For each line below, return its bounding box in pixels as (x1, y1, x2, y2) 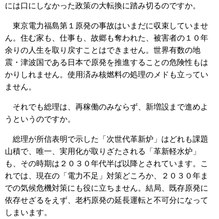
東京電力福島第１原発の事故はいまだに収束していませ (5, 21, 208, 30)
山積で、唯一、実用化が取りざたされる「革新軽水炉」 (5, 147, 200, 155)
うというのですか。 (5, 114, 75, 123)
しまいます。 (5, 208, 52, 217)
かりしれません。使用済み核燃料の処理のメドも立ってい (5, 70, 208, 79)
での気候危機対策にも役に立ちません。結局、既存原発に (5, 183, 208, 192)
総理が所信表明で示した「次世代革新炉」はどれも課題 (5, 134, 208, 143)
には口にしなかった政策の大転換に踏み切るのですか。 (5, 1, 200, 10)
